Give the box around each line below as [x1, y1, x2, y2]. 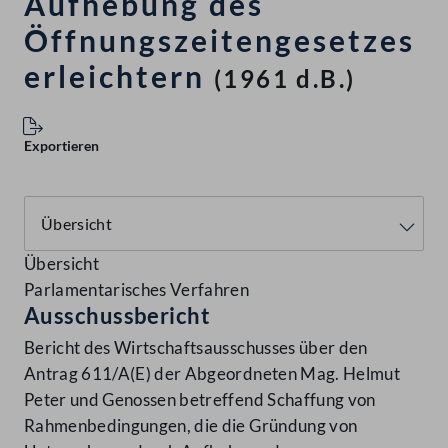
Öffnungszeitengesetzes [24, 22, 415, 59]
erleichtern [24, 58, 205, 95]
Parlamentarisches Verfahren [24, 279, 250, 301]
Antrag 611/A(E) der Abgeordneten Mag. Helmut [24, 363, 400, 385]
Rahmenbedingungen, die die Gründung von [24, 415, 358, 437]
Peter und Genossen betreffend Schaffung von [24, 389, 376, 411]
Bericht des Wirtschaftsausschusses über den [24, 337, 368, 359]
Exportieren [24, 137, 99, 155]
